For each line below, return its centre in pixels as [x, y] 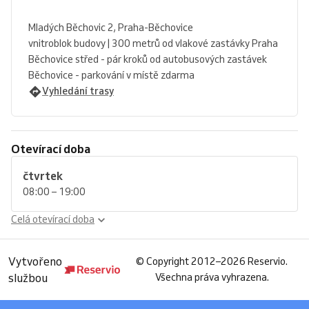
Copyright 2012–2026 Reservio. [217, 261]
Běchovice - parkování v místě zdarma [111, 75]
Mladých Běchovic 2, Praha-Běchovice [111, 28]
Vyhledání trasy [78, 91]
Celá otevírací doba [53, 219]
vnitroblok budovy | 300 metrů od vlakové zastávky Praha [153, 43]
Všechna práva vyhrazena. [212, 277]
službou [28, 278]
